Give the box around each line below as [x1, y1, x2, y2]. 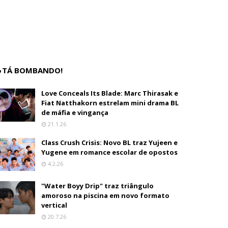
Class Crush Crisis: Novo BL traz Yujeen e [41, 138, 178, 147]
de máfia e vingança [41, 108, 109, 117]
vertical [41, 201, 68, 210]
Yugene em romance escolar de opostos [41, 148, 178, 157]
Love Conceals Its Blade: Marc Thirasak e [41, 89, 179, 98]
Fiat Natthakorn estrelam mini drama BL [41, 98, 179, 107]
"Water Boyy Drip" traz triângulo [41, 181, 154, 190]
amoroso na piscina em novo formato [41, 191, 170, 200]
